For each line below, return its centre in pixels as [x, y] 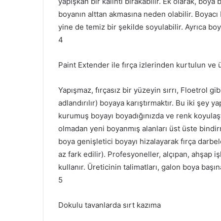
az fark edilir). [83, 154]
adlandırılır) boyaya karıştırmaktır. [117, 103]
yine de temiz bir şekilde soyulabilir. [122, 27]
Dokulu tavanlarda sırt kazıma [110, 205]
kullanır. [73, 167]
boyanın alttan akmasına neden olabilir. [127, 14]
